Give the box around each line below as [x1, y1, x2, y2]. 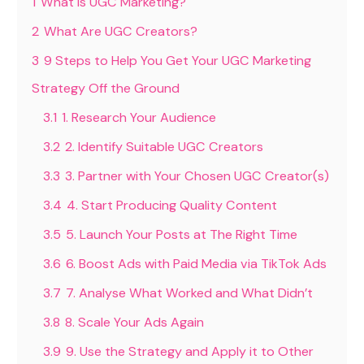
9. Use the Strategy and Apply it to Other [66, 343, 314, 361]
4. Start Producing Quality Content [67, 197, 278, 214]
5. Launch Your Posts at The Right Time [66, 226, 298, 244]
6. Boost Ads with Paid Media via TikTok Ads [66, 255, 327, 273]
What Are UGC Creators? [44, 23, 198, 41]
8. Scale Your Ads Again [65, 314, 205, 331]
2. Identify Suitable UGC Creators [65, 138, 264, 156]
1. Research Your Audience [62, 109, 217, 127]
